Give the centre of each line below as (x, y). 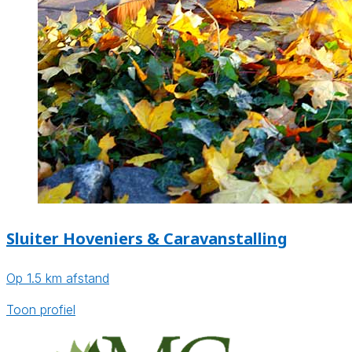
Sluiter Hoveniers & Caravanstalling (147, 238)
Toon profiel (41, 310)
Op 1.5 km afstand (58, 279)
